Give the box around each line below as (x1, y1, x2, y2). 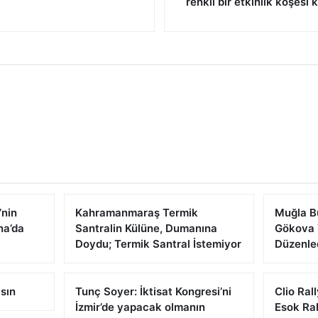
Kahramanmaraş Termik (75, 206, 198, 219)
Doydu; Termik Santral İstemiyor (75, 237, 241, 251)
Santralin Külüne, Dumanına (75, 221, 217, 235)
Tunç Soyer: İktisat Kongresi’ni (75, 285, 231, 298)
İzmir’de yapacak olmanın (75, 300, 205, 314)
